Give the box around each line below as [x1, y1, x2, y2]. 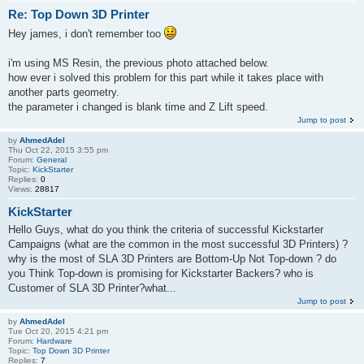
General [37, 154, 67, 164]
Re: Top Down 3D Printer [8, 7, 149, 21]
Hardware [37, 336, 72, 345]
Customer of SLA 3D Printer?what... [8, 282, 176, 294]
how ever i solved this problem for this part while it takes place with [8, 71, 323, 84]
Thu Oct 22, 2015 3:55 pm [8, 145, 108, 154]
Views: [8, 184, 35, 193]
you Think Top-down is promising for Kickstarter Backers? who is [8, 267, 314, 279]
